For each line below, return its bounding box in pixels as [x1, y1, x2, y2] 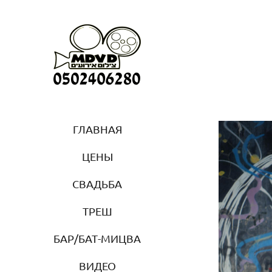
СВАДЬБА [72, 177, 122, 190]
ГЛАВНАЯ [72, 122, 122, 135]
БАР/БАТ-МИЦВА [53, 231, 141, 245]
